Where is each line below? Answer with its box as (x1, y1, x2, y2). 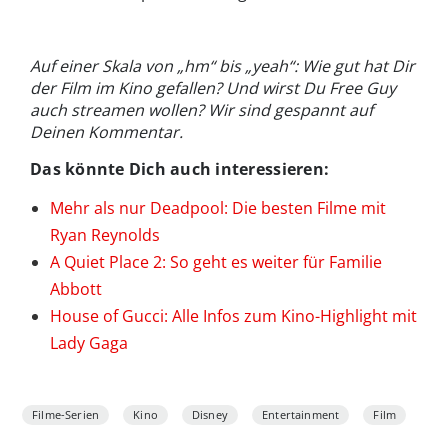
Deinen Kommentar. (30, 121, 183, 144)
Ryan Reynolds (50, 224, 160, 247)
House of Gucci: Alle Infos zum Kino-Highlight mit (50, 305, 417, 328)
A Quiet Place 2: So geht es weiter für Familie (50, 251, 382, 274)
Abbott (50, 278, 102, 301)
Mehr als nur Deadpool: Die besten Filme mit (50, 197, 386, 220)
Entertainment (262, 407, 340, 423)
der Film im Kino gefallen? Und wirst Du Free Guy (30, 77, 396, 100)
